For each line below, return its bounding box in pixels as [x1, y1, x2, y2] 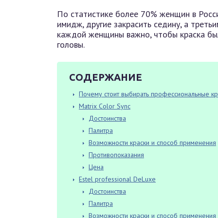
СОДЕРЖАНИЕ [69, 72, 142, 83]
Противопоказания [89, 150, 144, 159]
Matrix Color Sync [79, 102, 130, 110]
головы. [57, 39, 85, 50]
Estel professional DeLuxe [79, 175, 156, 183]
